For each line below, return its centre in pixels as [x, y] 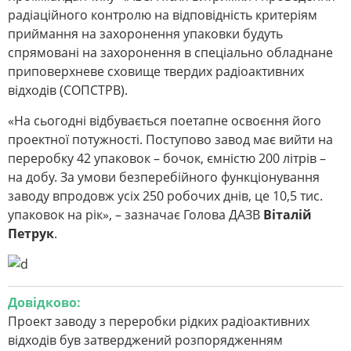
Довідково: [44, 303]
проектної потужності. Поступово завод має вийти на [170, 140]
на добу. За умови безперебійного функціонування [164, 177]
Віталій [288, 215]
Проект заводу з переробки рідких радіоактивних [159, 322]
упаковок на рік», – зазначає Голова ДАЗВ [136, 215]
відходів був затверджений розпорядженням [145, 340]
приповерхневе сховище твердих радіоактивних [156, 72]
